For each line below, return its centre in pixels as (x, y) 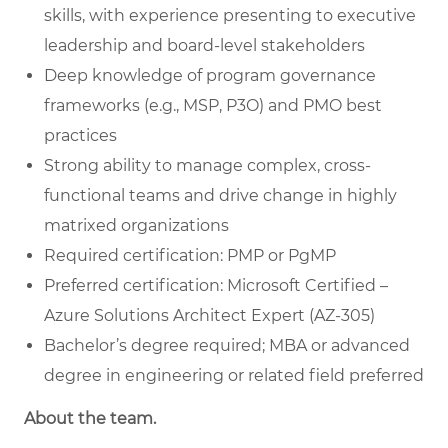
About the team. (90, 419)
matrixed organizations (136, 226)
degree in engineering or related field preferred (234, 376)
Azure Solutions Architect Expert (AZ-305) (209, 316)
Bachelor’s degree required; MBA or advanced (227, 346)
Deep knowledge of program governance (210, 76)
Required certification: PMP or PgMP (190, 256)
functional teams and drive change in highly (220, 196)
